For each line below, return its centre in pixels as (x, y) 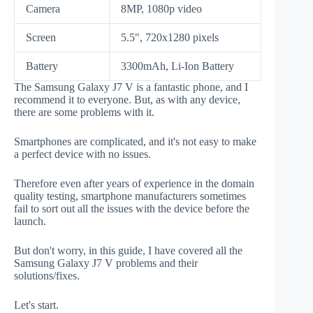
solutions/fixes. (47, 275)
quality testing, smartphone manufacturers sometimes (130, 196)
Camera (43, 8)
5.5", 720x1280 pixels (170, 37)
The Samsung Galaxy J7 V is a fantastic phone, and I (131, 87)
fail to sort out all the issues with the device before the (132, 208)
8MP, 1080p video (161, 8)
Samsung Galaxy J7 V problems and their (106, 263)
